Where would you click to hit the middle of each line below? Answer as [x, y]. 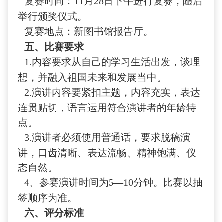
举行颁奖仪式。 [53, 16]
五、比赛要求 [54, 47]
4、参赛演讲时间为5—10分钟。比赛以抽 [113, 182]
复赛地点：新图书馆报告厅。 [89, 31]
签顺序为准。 [48, 198]
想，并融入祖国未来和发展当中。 [92, 77]
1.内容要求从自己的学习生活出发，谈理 [112, 62]
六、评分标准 [54, 213]
